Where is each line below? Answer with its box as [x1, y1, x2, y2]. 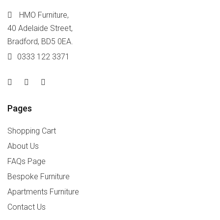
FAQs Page [7, 157, 46, 166]
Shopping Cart [7, 126, 56, 136]
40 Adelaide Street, [7, 24, 73, 33]
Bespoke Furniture [7, 172, 70, 181]
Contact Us [7, 202, 46, 212]
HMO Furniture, [17, 10, 69, 20]
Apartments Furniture [7, 187, 79, 196]
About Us [7, 141, 39, 151]
